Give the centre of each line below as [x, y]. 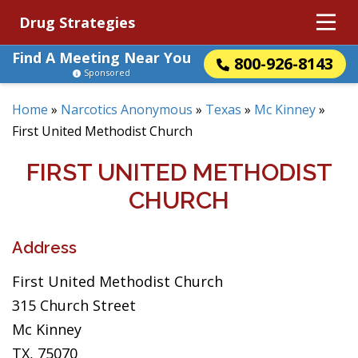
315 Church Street [74, 305]
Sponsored [107, 72]
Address [44, 248]
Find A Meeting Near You [101, 58]
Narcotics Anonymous [127, 109]
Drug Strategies [77, 22]
